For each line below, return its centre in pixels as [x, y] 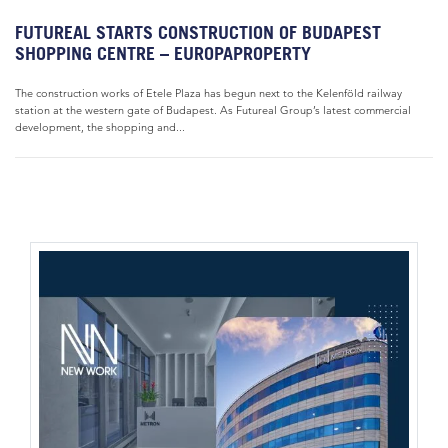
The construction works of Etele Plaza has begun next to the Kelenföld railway [208, 93]
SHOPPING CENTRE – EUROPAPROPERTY [163, 53]
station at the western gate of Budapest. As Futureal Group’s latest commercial [213, 110]
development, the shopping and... [100, 127]
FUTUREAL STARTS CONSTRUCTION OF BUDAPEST [198, 32]
